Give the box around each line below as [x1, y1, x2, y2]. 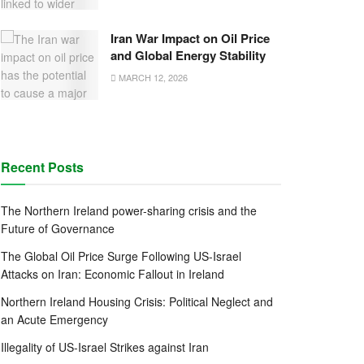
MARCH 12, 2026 [116, 71, 188, 84]
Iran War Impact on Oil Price [110, 29, 270, 48]
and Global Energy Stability [110, 46, 266, 65]
